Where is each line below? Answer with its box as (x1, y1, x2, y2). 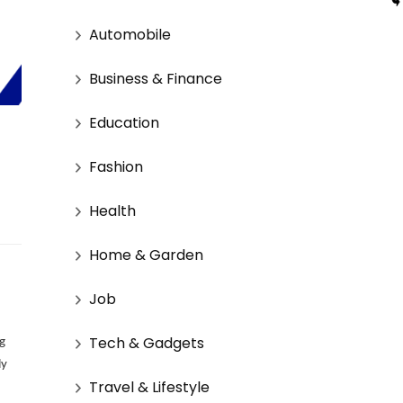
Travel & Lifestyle (88, 376, 210, 398)
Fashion (88, 156, 143, 177)
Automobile (88, 23, 171, 45)
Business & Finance (88, 67, 222, 89)
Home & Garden (88, 244, 203, 265)
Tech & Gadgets (88, 332, 204, 354)
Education (88, 112, 159, 133)
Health (88, 200, 136, 221)
